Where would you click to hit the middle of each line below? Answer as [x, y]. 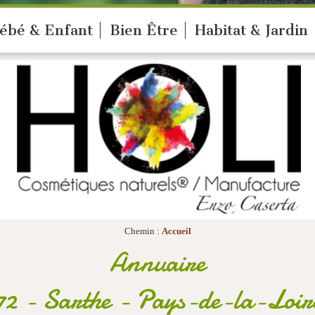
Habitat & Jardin [251, 30]
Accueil [176, 231]
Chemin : [143, 231]
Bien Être [144, 30]
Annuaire [157, 262]
